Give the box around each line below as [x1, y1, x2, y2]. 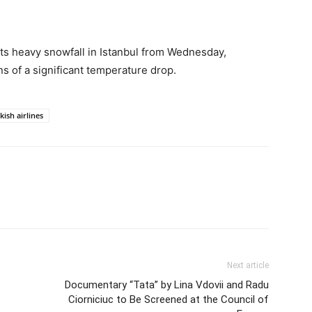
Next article [227, 260, 269, 270]
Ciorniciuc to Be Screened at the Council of [68, 292, 269, 306]
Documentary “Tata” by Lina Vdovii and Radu [65, 278, 269, 291]
